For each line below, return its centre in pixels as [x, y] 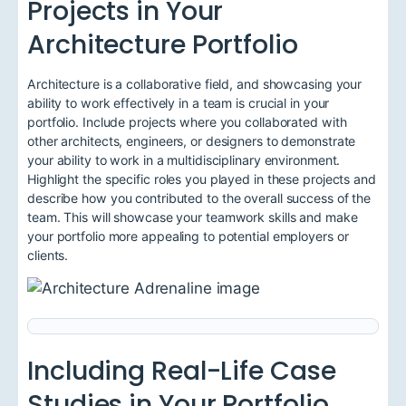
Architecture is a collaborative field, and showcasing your [195, 83]
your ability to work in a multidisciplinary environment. [184, 159]
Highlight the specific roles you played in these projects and [202, 179]
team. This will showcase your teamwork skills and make [193, 217]
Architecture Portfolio [163, 44]
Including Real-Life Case [182, 371]
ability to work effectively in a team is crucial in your [179, 102]
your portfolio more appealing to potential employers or [188, 236]
